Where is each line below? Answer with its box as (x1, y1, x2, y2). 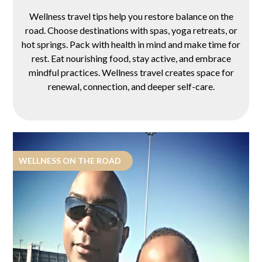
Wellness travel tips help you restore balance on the (29, 11, 233, 22)
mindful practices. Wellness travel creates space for (28, 67, 234, 78)
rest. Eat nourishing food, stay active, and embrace (31, 53, 231, 64)
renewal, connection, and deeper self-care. (47, 81, 215, 92)
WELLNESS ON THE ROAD (19, 156, 122, 166)
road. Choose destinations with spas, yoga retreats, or (25, 25, 237, 36)
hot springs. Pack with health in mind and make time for (22, 39, 240, 50)
